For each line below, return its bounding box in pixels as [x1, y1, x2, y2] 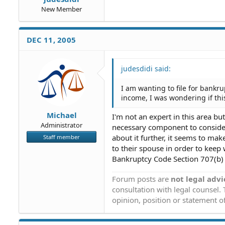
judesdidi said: [121, 63, 171, 73]
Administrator [41, 121, 82, 130]
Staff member [43, 133, 80, 141]
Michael [46, 110, 77, 120]
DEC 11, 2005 [27, 34, 76, 45]
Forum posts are [112, 174, 171, 184]
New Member [41, 4, 82, 14]
